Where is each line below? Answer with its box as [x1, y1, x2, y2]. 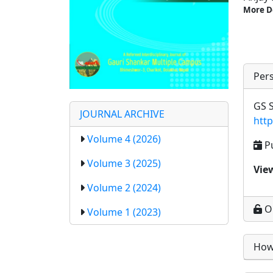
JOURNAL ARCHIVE [80, 107, 165, 121]
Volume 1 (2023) [87, 205, 161, 219]
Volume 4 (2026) [87, 132, 161, 146]
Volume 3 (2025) [87, 157, 161, 171]
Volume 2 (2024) [87, 181, 161, 195]
